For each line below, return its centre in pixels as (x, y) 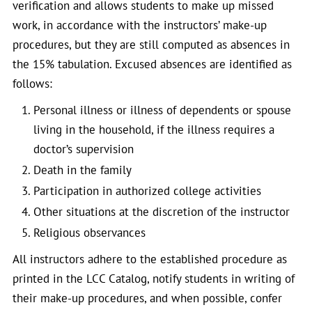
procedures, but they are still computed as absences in (151, 45)
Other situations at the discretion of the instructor (162, 212)
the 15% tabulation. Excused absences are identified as (152, 64)
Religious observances (89, 233)
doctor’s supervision (84, 149)
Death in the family (83, 170)
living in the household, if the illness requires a (154, 130)
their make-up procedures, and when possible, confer (147, 298)
